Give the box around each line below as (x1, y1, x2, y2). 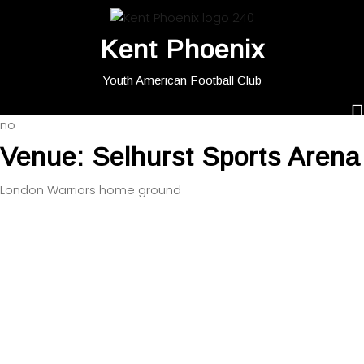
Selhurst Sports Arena (93, 142, 361, 171)
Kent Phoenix (99, 35, 265, 64)
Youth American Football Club (102, 73, 262, 87)
